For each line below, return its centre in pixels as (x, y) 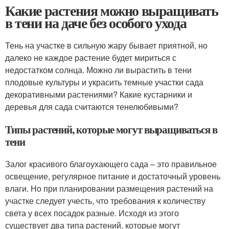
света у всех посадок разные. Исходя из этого (92, 213)
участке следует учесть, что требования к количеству (105, 201)
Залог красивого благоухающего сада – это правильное (111, 164)
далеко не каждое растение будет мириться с (91, 58)
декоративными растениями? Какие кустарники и (99, 94)
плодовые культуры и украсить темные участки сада (104, 82)
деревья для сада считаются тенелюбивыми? (92, 107)
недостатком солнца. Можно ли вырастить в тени (98, 70)
